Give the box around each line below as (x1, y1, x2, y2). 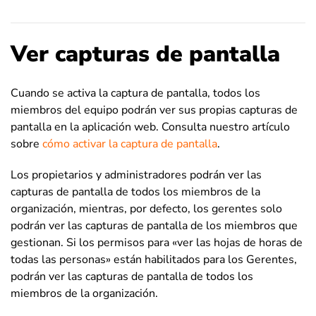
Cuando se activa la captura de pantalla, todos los (11, 85, 260, 102)
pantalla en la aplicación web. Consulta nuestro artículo (11, 119, 290, 135)
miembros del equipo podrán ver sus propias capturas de (11, 102, 298, 119)
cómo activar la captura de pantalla (42, 136, 217, 152)
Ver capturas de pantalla (11, 39, 280, 70)
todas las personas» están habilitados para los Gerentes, (11, 252, 297, 268)
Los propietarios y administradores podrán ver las (11, 167, 262, 183)
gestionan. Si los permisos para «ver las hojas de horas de (11, 235, 303, 251)
